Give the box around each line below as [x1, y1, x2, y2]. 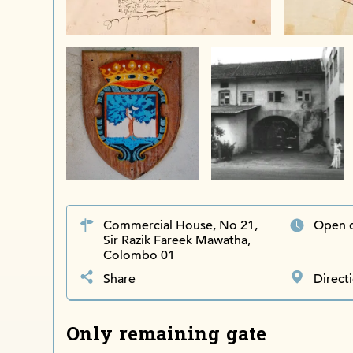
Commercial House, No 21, [103, 217, 258, 233]
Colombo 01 [103, 247, 176, 263]
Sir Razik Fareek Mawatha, [103, 232, 251, 248]
